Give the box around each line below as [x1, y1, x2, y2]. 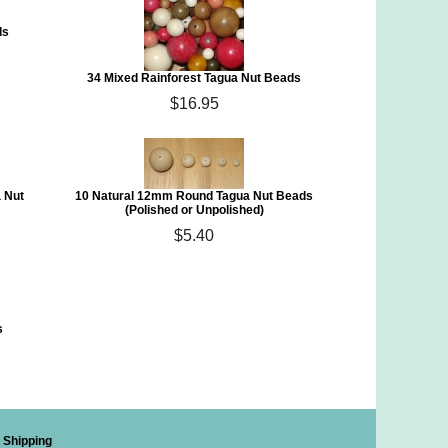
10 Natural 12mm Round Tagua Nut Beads [75, 189, 314, 203]
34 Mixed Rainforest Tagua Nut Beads [87, 71, 302, 85]
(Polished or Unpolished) [124, 203, 264, 217]
